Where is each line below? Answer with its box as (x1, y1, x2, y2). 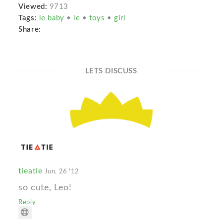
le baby (39, 14, 67, 22)
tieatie (18, 166, 45, 175)
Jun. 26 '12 (44, 167, 79, 175)
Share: (18, 26, 46, 34)
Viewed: (18, 3, 48, 11)
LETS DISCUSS (85, 67, 137, 75)
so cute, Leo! (18, 182, 72, 192)
